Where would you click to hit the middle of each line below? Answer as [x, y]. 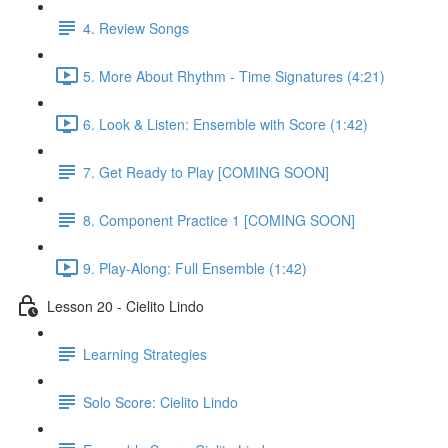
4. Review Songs [136, 27]
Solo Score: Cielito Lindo [160, 401]
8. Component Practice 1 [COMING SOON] [219, 219]
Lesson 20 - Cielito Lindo [125, 305]
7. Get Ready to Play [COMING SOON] [206, 171]
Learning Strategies [145, 353]
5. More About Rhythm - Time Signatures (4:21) [234, 75]
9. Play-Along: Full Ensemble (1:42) [195, 267]
